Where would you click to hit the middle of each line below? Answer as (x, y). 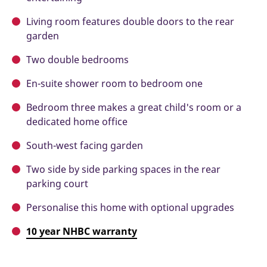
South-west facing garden (85, 146)
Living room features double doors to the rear (130, 22)
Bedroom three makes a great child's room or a (134, 108)
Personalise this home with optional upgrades (130, 208)
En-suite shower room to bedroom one (114, 84)
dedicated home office (77, 122)
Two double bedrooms (77, 60)
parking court (57, 184)
